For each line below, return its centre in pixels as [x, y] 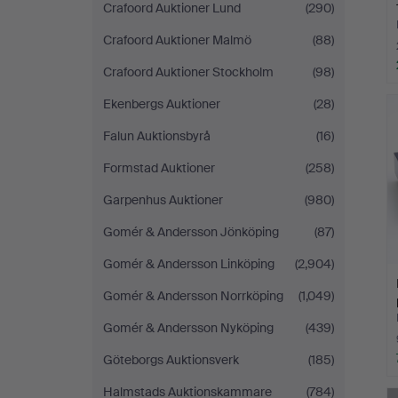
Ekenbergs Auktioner [162, 104]
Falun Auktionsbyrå [157, 136]
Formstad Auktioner [159, 168]
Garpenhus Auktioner [163, 200]
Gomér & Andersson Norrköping [193, 296]
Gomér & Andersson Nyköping [188, 328]
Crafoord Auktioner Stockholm [188, 72]
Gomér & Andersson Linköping [189, 264]
